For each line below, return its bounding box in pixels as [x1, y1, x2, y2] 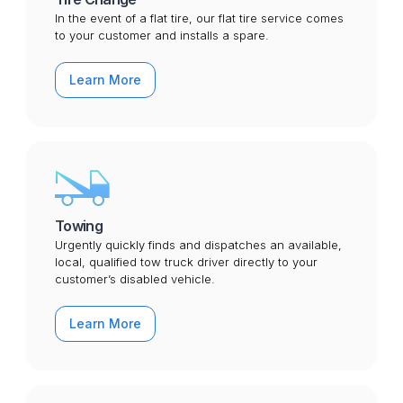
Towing [54, 217, 103, 236]
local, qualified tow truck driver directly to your [54, 255, 318, 270]
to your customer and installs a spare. [54, 28, 269, 43]
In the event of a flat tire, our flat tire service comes [54, 11, 344, 26]
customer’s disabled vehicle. [54, 272, 215, 287]
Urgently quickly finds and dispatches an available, [54, 237, 342, 253]
